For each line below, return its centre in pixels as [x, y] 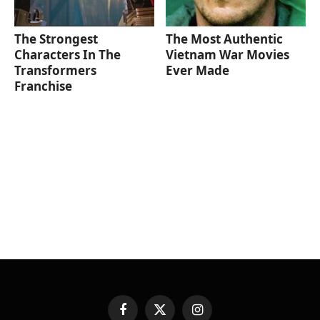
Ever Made [198, 71]
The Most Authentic [225, 39]
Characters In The [67, 55]
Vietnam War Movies [228, 55]
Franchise [43, 86]
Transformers [55, 71]
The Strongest [56, 39]
